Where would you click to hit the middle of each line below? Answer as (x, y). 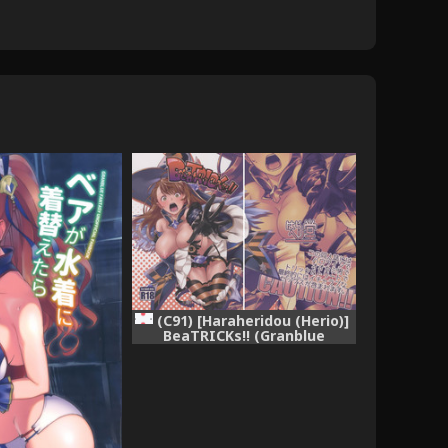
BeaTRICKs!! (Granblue (244, 335)
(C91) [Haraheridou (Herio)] (253, 320)
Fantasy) (244, 350)
